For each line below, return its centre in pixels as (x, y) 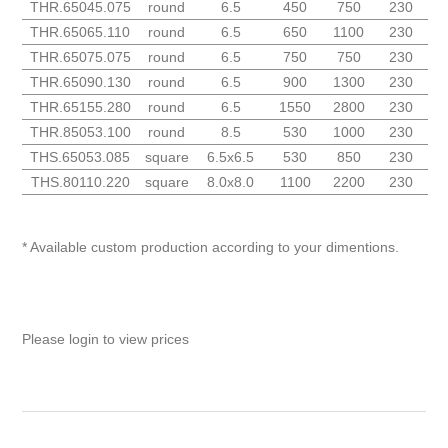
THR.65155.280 (80, 107)
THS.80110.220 (80, 182)
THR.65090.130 (80, 82)
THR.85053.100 (80, 132)
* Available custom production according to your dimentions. (211, 247)
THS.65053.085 (80, 157)
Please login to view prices (106, 339)
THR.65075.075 (80, 57)
